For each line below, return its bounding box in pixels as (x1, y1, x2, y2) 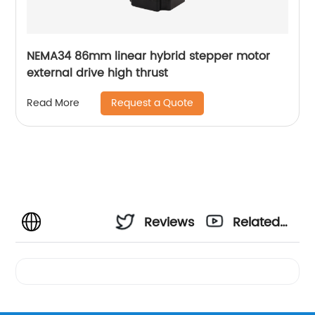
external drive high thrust (27, 63, 169, 82)
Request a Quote (111, 94, 194, 111)
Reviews (144, 212, 195, 233)
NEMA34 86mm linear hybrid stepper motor (27, 46, 271, 65)
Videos (233, 250, 275, 271)
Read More (27, 95, 80, 112)
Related (233, 212, 281, 233)
